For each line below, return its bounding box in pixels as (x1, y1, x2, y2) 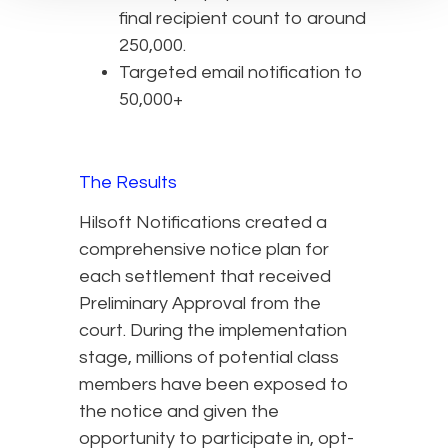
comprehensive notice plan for (79, 240, 329, 260)
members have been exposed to (79, 375, 349, 395)
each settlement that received (79, 267, 331, 287)
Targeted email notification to (119, 63, 363, 83)
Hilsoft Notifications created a (79, 213, 327, 233)
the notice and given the (79, 402, 279, 422)
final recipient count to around (119, 9, 366, 29)
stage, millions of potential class (79, 348, 339, 368)
